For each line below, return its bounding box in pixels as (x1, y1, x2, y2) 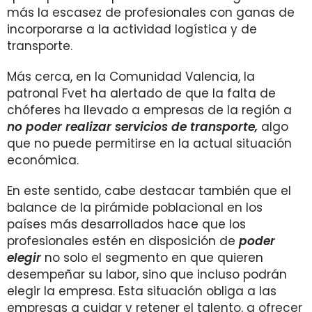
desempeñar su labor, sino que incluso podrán (7, 266, 287, 283)
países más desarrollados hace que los (7, 216, 246, 233)
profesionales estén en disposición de (7, 233, 239, 249)
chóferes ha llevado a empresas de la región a (7, 102, 292, 118)
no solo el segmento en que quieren (41, 249, 263, 266)
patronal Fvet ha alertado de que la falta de (7, 85, 276, 102)
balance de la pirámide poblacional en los (7, 199, 263, 216)
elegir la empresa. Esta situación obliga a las (7, 283, 276, 299)
